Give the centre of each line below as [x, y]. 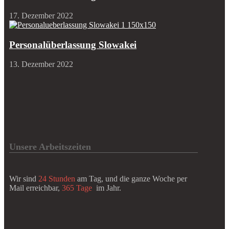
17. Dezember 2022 [41, 15]
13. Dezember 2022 [41, 64]
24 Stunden [57, 179]
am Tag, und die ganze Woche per [131, 179]
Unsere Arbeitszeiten [50, 147]
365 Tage [78, 188]
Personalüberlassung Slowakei [73, 44]
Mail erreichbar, [36, 188]
